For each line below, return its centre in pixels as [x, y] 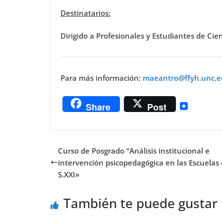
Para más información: [102, 78]
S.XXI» [69, 174]
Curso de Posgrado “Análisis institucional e [134, 150]
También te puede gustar [140, 203]
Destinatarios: [85, 13]
